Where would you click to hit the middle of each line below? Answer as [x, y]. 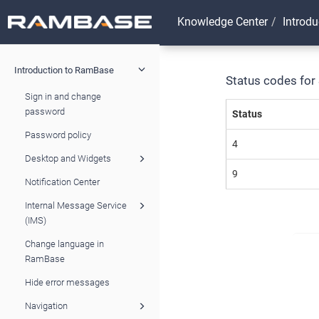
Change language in [64, 244]
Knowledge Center [223, 21]
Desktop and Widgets [68, 158]
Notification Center [62, 182]
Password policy [58, 135]
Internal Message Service [76, 205]
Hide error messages [67, 282]
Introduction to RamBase [64, 70]
